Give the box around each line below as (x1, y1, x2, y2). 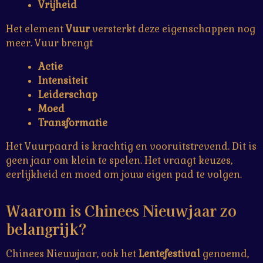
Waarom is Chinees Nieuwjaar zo (6, 200, 237, 221)
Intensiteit (38, 75, 87, 87)
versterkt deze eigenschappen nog (90, 22, 255, 35)
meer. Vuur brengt (6, 36, 93, 49)
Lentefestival (139, 248, 200, 261)
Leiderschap (38, 89, 97, 102)
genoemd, (200, 248, 249, 261)
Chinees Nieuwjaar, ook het (6, 248, 139, 261)
